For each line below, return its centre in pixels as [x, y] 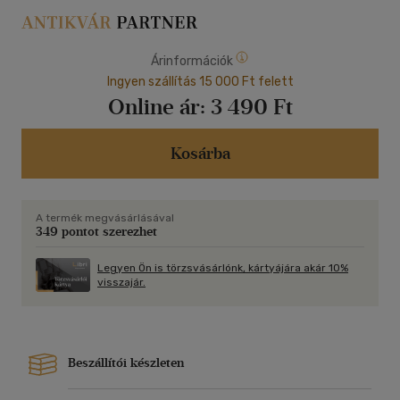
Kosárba [200, 154]
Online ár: [159, 107]
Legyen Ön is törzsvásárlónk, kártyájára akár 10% [223, 268]
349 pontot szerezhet [96, 232]
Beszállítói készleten [126, 363]
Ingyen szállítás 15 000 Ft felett [200, 82]
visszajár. [121, 283]
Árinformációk [192, 62]
